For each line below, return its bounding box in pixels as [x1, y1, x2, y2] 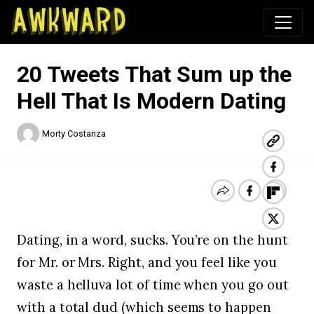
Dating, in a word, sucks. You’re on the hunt [17, 231, 288, 248]
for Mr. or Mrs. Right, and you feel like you [17, 254, 277, 271]
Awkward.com [124, 11, 212, 27]
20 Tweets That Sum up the [17, 61, 292, 88]
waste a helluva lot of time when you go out [17, 276, 289, 293]
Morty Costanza [42, 128, 106, 139]
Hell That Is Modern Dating [17, 88, 286, 114]
